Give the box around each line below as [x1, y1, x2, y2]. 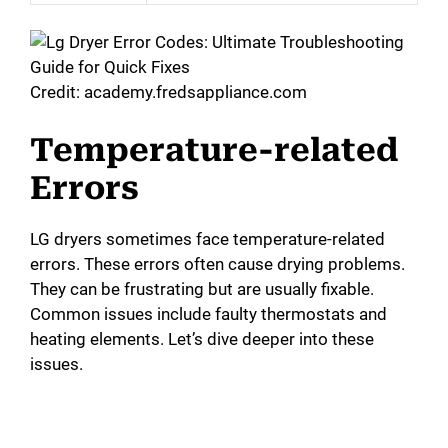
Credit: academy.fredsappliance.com [30, 82, 307, 103]
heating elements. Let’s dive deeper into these [30, 328, 374, 349]
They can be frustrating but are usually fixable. [30, 278, 374, 299]
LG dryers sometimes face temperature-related [30, 228, 385, 249]
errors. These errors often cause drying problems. [30, 253, 405, 274]
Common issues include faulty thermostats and [30, 303, 387, 324]
